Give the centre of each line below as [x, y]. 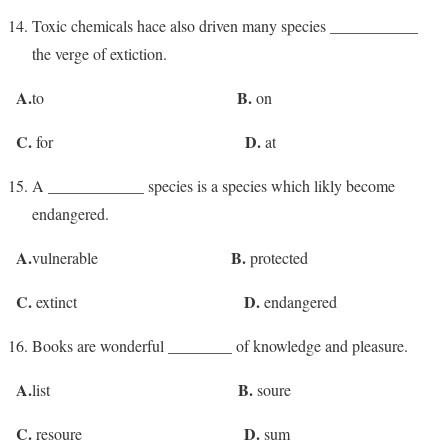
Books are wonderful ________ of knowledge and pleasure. [220, 345]
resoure [138, 433]
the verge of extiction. [99, 53]
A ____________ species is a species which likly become [213, 185]
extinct [138, 301]
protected [277, 257]
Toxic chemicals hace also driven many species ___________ [225, 25]
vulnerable [131, 257]
